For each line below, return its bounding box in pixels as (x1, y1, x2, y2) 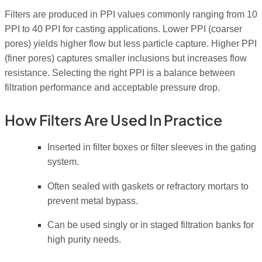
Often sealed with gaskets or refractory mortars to (47, 181, 249, 191)
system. (47, 157, 79, 167)
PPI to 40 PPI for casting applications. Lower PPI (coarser (5, 24, 242, 35)
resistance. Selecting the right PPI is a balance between (5, 68, 235, 78)
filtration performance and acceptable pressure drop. (5, 82, 220, 93)
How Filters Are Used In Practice (5, 110, 222, 129)
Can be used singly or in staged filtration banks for (47, 220, 254, 230)
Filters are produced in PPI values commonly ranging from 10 (5, 9, 257, 20)
